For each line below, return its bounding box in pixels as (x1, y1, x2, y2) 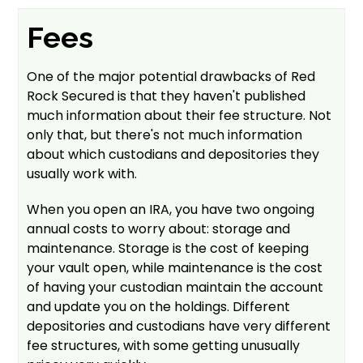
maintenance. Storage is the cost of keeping (27, 238, 310, 258)
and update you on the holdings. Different (27, 297, 291, 316)
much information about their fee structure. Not (27, 105, 332, 125)
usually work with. (27, 164, 138, 183)
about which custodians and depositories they (27, 144, 320, 164)
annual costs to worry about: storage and (27, 219, 291, 238)
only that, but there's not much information (27, 125, 303, 144)
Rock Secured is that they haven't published (27, 86, 306, 105)
